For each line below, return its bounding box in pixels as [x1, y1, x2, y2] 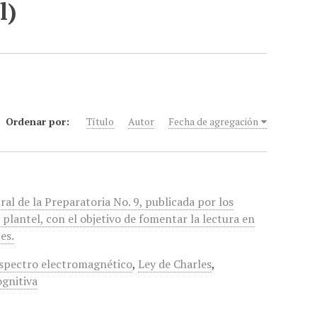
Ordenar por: [6, 115, 73, 128]
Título [86, 115, 115, 128]
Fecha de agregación [168, 115, 259, 128]
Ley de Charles [138, 256, 212, 272]
